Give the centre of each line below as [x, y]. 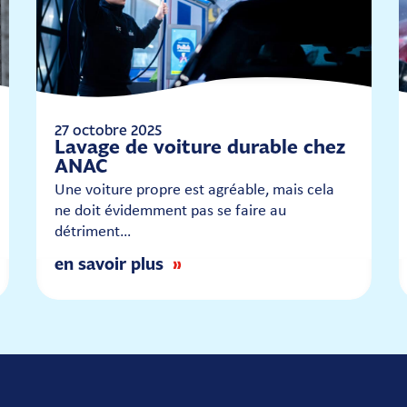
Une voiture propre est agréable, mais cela [194, 190]
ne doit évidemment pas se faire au [170, 211]
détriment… [92, 232]
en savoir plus [109, 264]
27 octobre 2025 [108, 129]
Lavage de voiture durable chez [199, 147]
